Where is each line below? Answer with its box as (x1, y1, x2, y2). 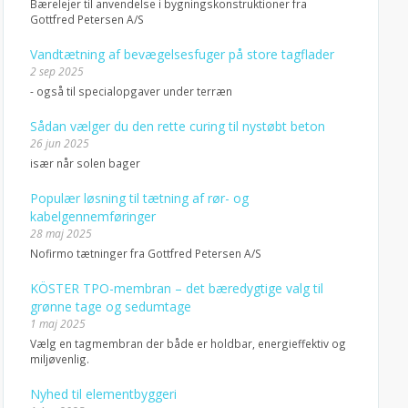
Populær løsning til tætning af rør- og (29, 189, 249, 207)
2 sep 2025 (29, 64, 84, 79)
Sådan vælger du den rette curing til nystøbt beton (29, 117, 325, 135)
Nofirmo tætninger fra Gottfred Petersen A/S (29, 246, 261, 260)
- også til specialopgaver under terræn (29, 84, 232, 98)
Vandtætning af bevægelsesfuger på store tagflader (29, 46, 334, 63)
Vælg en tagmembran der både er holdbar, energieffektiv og (29, 336, 346, 351)
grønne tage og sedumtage (29, 298, 191, 315)
